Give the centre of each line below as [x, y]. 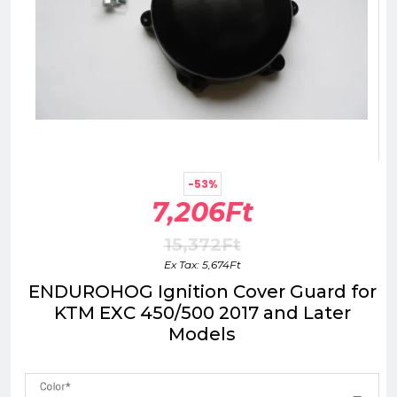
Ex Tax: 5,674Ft [202, 265]
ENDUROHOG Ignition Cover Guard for [202, 292]
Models [202, 334]
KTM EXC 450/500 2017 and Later [202, 313]
